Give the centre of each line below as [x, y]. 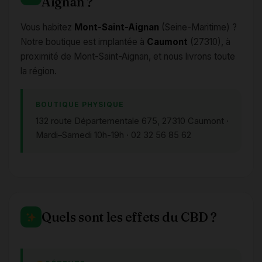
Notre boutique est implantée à [84, 42]
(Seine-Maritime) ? [198, 27]
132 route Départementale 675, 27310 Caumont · [132, 121]
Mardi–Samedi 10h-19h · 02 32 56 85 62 [113, 135]
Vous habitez [47, 27]
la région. [39, 71]
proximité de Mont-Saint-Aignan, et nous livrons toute [128, 57]
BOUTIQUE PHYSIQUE [80, 105]
